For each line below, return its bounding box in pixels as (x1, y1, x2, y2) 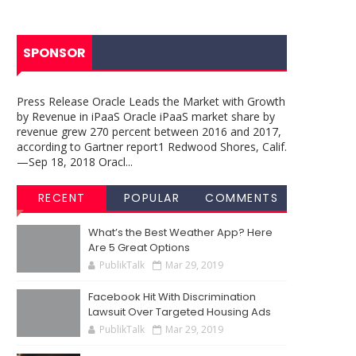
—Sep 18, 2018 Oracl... (17, 154, 133, 169)
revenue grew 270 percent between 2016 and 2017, (17, 124, 281, 139)
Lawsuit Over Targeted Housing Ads (88, 304, 271, 319)
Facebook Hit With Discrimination (88, 289, 256, 304)
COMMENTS (205, 190, 279, 206)
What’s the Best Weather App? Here (88, 225, 273, 240)
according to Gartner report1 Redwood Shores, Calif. (17, 139, 287, 154)
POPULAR (123, 190, 180, 206)
